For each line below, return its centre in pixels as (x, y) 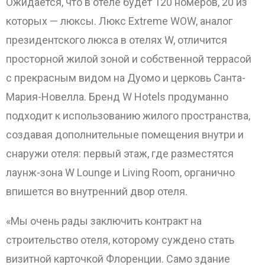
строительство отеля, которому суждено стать (120, 240)
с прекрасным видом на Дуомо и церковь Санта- (126, 78)
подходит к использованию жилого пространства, (128, 116)
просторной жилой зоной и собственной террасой (129, 59)
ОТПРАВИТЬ (140, 136)
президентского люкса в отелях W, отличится (117, 40)
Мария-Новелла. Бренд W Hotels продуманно (117, 97)
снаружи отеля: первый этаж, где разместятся (120, 154)
